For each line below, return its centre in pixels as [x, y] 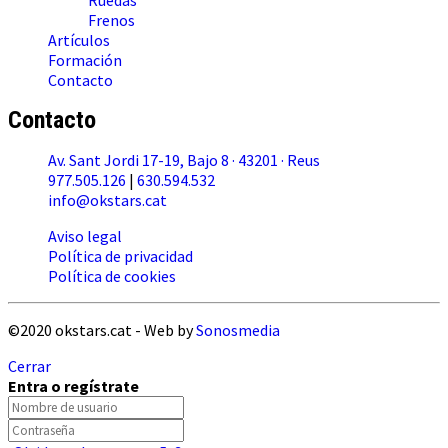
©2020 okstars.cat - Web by [102, 329]
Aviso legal [85, 235]
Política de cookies [112, 275]
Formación [85, 59]
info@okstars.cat [107, 199]
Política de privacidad [120, 255]
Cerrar [29, 365]
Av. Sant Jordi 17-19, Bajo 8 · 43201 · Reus [184, 159]
